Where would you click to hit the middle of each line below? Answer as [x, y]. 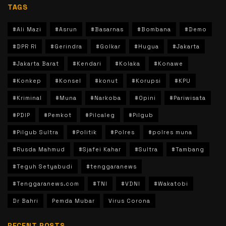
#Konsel [68, 80]
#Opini [145, 98]
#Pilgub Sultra [36, 132]
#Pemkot [58, 115]
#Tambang [188, 149]
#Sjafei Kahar [100, 149]
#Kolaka [128, 63]
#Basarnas [107, 29]
